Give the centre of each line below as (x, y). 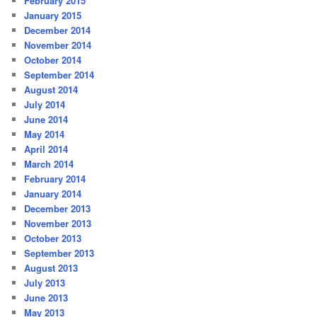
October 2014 (53, 59)
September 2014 (59, 74)
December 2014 (58, 30)
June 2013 (46, 297)
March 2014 (49, 163)
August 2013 (51, 267)
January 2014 (53, 193)
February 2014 (55, 178)
